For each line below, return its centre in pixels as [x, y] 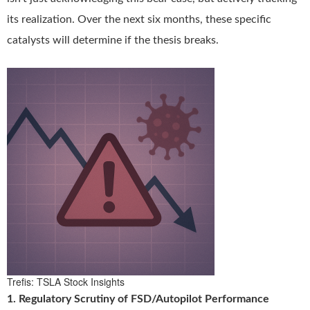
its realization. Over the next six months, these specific [139, 19]
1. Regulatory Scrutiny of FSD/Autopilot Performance [138, 299]
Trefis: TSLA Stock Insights [66, 282]
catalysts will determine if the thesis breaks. [113, 40]
